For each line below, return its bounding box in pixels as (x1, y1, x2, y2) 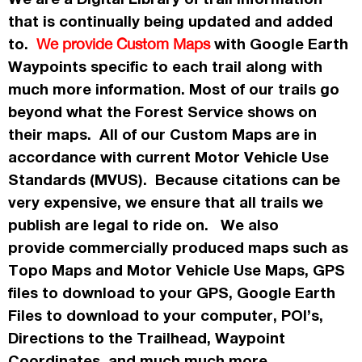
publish (8, 215, 61, 235)
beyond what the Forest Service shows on (8, 102, 317, 122)
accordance (8, 147, 96, 167)
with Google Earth (210, 34, 348, 54)
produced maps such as (168, 238, 348, 258)
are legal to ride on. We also (61, 215, 279, 235)
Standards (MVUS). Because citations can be (8, 170, 340, 190)
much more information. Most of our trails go (8, 79, 339, 99)
